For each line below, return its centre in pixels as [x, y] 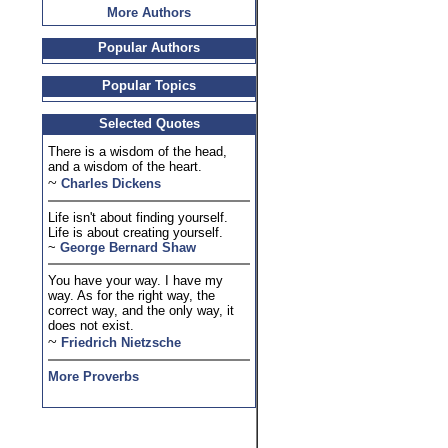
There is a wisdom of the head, [137, 151]
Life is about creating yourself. [135, 232]
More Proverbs [93, 376]
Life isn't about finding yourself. [138, 217]
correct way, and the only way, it [141, 310]
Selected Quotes [149, 123]
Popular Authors [149, 47]
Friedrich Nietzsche [121, 342]
